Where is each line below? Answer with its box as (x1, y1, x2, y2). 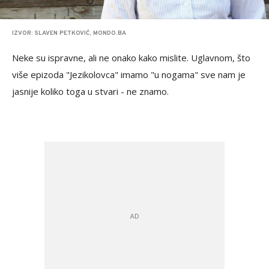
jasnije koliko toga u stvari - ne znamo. (12, 85, 171, 97)
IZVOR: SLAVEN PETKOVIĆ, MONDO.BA (12, 29, 126, 37)
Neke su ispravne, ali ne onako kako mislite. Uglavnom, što (12, 52, 250, 64)
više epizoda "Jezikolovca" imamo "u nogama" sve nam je (12, 68, 246, 80)
